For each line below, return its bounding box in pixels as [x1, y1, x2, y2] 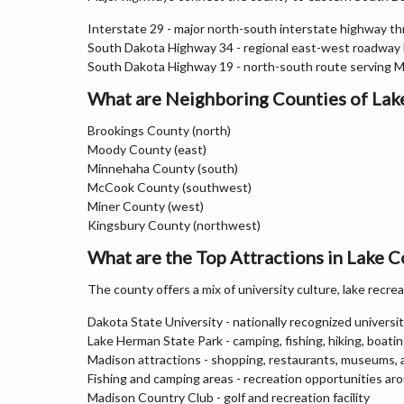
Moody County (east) [87, 142, 207, 157]
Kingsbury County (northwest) [87, 217, 261, 233]
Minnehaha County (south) [87, 161, 238, 176]
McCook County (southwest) [87, 179, 252, 195]
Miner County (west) [87, 198, 204, 214]
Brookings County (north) [87, 123, 231, 138]
